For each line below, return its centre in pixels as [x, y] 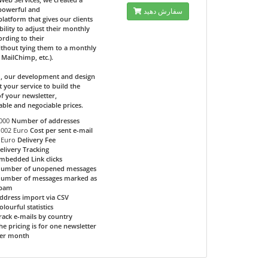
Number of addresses [46, 121]
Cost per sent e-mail [62, 130]
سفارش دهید [163, 11]
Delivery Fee [37, 140]
